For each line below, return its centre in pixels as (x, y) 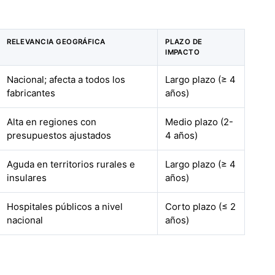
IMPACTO (183, 52)
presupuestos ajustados (59, 135)
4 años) (182, 135)
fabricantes (31, 93)
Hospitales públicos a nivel (65, 207)
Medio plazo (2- (199, 122)
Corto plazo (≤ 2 (201, 207)
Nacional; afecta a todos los (66, 79)
